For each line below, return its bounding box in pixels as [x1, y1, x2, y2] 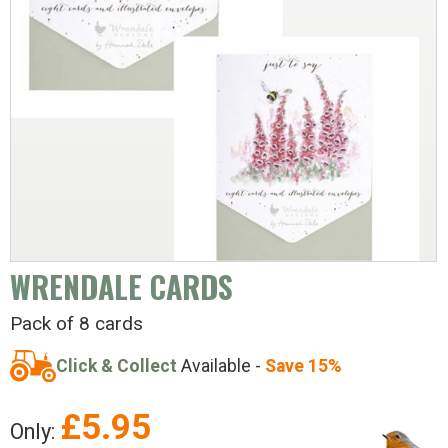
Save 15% [265, 355, 342, 376]
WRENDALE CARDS [10, 263, 233, 309]
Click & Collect [56, 355, 177, 376]
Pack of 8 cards [10, 311, 143, 335]
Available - [177, 355, 265, 376]
